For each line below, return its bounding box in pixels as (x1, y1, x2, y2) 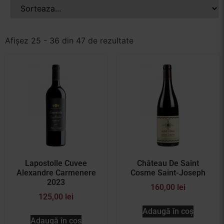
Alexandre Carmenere (16, 168, 96, 177)
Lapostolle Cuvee (25, 158, 87, 168)
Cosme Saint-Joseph (130, 168, 205, 177)
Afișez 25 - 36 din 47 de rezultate (5, 35, 133, 45)
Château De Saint (137, 158, 199, 168)
